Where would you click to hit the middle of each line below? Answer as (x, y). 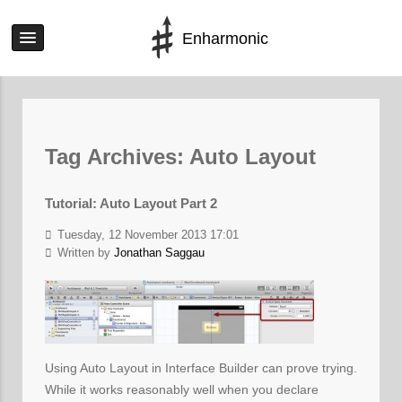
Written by (84, 253)
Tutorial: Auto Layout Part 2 (131, 203)
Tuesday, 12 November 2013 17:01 (146, 235)
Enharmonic (225, 39)
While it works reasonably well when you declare (182, 389)
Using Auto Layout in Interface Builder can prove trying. (201, 367)
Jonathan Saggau (159, 253)
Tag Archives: (117, 157)
